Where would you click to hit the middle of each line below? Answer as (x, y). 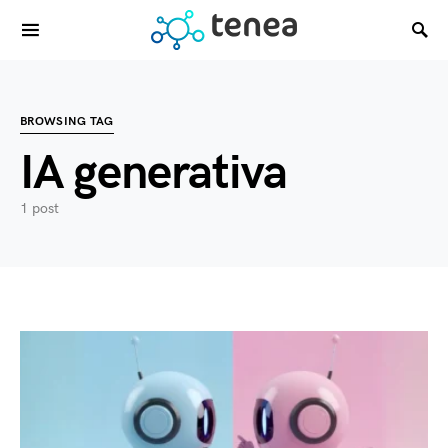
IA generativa (153, 173)
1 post (39, 208)
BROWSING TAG (67, 121)
